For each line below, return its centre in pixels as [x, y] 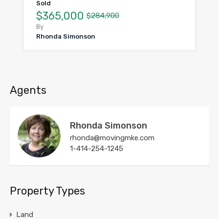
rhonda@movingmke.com [112, 138]
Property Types [47, 191]
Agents [28, 90]
